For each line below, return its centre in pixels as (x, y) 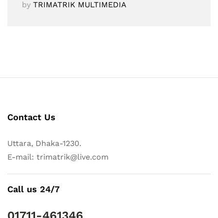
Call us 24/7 (34, 189)
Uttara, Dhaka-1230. (44, 143)
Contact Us (31, 117)
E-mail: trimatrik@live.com (58, 157)
